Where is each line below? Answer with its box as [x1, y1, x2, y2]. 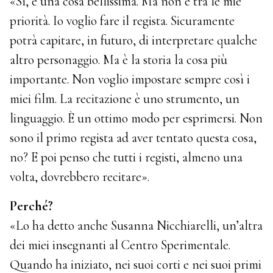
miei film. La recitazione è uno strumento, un [10, 90, 240, 107]
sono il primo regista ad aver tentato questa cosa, [10, 129, 257, 146]
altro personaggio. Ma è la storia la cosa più [10, 51, 228, 68]
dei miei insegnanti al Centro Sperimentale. [10, 237, 231, 253]
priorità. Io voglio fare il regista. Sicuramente [10, 12, 235, 29]
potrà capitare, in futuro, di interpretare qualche [10, 32, 258, 48]
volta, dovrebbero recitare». [10, 168, 150, 185]
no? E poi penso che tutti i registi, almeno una [10, 149, 243, 165]
